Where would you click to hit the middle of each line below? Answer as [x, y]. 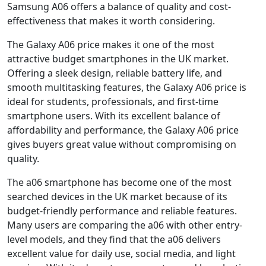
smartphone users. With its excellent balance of [114, 115]
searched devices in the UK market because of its [117, 196]
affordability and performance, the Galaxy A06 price [123, 130]
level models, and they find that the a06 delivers [114, 239]
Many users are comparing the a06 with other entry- [125, 225]
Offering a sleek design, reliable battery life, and [115, 73]
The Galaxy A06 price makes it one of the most [111, 44]
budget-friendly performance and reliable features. [122, 210]
